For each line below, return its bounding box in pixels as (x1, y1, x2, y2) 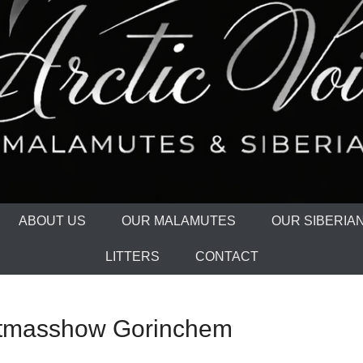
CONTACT (194, 250, 258, 264)
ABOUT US (18, 214, 86, 228)
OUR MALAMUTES (121, 214, 236, 228)
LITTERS (105, 250, 160, 264)
